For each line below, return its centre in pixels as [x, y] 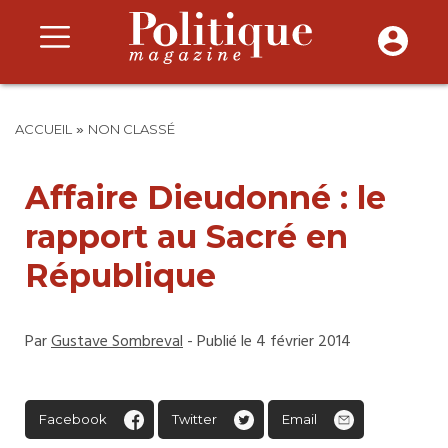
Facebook [73, 419]
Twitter [194, 419]
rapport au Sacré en [186, 236]
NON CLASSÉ [131, 129]
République [120, 275]
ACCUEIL [43, 129]
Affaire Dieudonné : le [205, 197]
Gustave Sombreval [117, 342]
